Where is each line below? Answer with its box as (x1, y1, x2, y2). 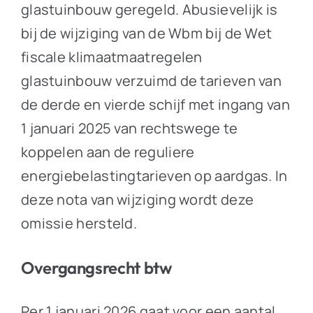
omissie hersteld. (20, 214, 138, 233)
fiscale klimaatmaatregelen (20, 48, 203, 67)
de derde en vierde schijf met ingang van (20, 95, 290, 115)
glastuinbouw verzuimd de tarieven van (20, 71, 282, 91)
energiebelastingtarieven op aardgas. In (20, 166, 288, 186)
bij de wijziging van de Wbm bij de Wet (20, 24, 272, 43)
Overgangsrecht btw (20, 257, 172, 279)
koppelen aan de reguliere (20, 143, 195, 162)
